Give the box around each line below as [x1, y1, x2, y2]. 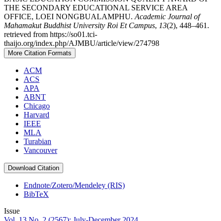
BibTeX [24, 190, 49, 199]
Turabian [24, 137, 51, 146]
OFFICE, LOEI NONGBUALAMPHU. [4, 12, 135, 21]
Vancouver [24, 146, 57, 155]
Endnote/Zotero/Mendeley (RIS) [24, 181, 125, 190]
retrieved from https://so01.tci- [4, 30, 97, 39]
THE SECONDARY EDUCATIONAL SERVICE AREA [4, 3, 187, 12]
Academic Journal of [135, 12, 200, 21]
